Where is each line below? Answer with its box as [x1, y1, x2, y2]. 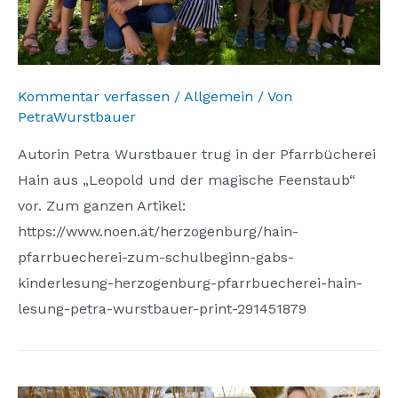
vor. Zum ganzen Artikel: [18, 197, 186, 215]
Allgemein [184, 88, 253, 106]
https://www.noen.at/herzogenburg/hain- [18, 223, 298, 241]
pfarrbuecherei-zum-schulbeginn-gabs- [18, 249, 294, 267]
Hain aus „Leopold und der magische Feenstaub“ [18, 171, 355, 189]
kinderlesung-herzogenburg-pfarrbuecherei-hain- [18, 275, 362, 292]
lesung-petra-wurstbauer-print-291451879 [18, 300, 306, 318]
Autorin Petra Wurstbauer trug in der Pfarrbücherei [18, 146, 376, 163]
